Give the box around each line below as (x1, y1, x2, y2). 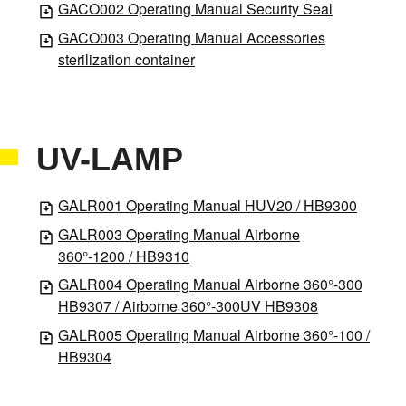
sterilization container (58, 48, 195, 70)
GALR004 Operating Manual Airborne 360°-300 (58, 274, 362, 295)
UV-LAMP (36, 140, 183, 178)
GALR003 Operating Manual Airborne (58, 223, 300, 245)
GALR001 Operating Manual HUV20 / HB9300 (58, 194, 357, 216)
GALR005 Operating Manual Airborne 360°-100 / (58, 324, 370, 346)
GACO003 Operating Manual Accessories (58, 26, 325, 48)
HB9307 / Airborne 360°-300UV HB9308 (58, 295, 318, 317)
